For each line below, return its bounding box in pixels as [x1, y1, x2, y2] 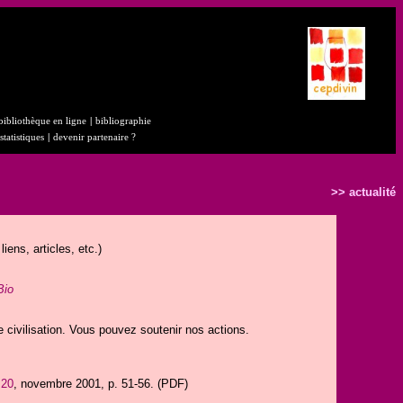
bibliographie [94, 116, 151, 126]
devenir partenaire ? [52, 132, 136, 142]
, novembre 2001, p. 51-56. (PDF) [13, 377, 188, 390]
